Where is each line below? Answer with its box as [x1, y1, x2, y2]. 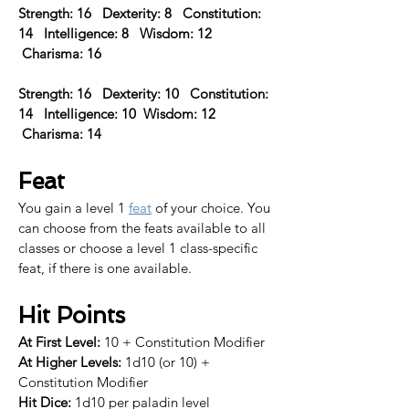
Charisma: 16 [18, 45, 105, 62]
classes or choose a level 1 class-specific [18, 239, 261, 257]
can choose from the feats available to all [18, 219, 269, 236]
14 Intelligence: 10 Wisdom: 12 [18, 105, 223, 122]
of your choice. [152, 199, 247, 216]
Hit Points [18, 302, 125, 329]
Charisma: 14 [18, 125, 109, 142]
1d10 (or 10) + [121, 353, 214, 371]
